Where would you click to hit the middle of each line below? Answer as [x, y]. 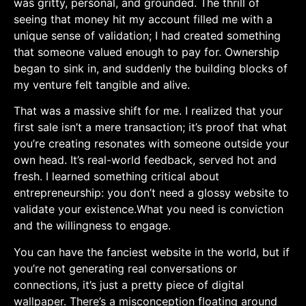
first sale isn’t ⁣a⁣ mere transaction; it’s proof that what [150, 127]
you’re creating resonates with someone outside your [151, 144]
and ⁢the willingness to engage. [92, 226]
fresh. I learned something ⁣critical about [116, 177]
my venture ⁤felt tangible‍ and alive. [102, 84]
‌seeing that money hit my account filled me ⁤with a [143, 19]
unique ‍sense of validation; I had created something [147, 35]
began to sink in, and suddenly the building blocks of [151, 68]
